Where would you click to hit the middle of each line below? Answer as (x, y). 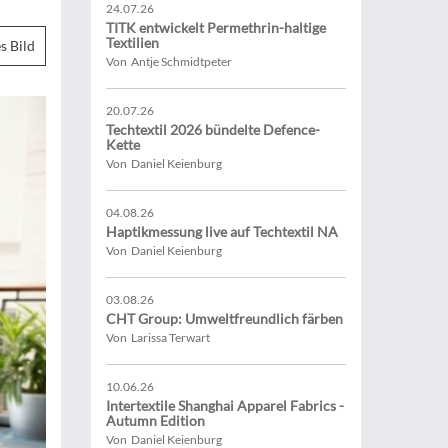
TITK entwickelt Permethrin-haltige (216, 27)
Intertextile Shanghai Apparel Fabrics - (225, 405)
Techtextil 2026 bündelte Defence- (213, 129)
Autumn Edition (155, 420)
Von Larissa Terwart (158, 337)
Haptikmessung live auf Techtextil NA (222, 231)
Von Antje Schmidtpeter (169, 61)
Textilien (132, 42)
